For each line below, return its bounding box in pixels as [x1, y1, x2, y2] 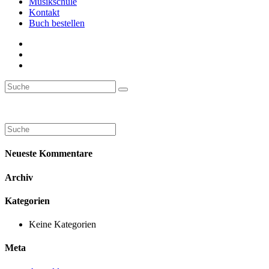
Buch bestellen [29, 18, 85, 28]
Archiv [5, 172, 33, 183]
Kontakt [29, 7, 59, 17]
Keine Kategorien [29, 219, 96, 230]
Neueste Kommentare [5, 148, 92, 159]
